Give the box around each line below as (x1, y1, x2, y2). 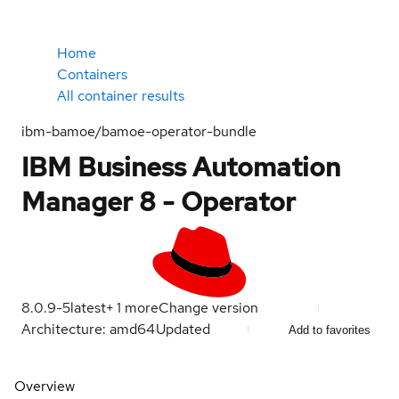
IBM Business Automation (21, 149, 340, 184)
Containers (57, 65, 127, 84)
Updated (156, 320, 214, 338)
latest (70, 298, 106, 317)
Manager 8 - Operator (21, 183, 296, 219)
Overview (14, 377, 75, 395)
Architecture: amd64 (21, 320, 155, 338)
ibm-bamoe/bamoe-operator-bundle (21, 122, 256, 141)
